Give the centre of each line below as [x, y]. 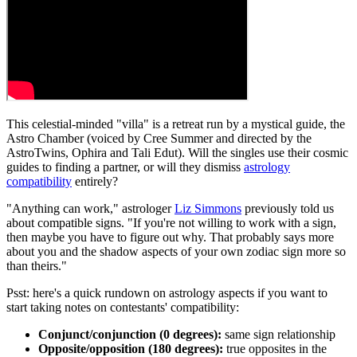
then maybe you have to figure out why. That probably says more [170, 237]
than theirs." [37, 266]
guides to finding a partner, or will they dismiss [125, 167]
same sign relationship [280, 335]
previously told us [288, 209]
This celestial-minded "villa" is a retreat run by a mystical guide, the [176, 124]
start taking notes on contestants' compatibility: [124, 308]
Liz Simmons [208, 209]
